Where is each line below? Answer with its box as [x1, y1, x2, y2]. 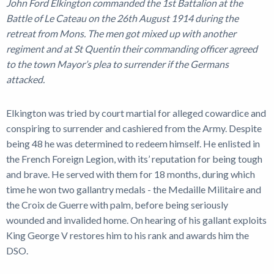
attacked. [6, 73, 46, 85]
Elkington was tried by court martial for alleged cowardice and [6, 106, 266, 119]
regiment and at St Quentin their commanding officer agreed [6, 42, 257, 54]
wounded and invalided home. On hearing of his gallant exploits [6, 213, 267, 226]
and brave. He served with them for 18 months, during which [6, 168, 255, 180]
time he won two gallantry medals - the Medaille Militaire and [6, 183, 261, 195]
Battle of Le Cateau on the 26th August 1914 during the [6, 12, 239, 24]
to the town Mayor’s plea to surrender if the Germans [6, 57, 229, 70]
